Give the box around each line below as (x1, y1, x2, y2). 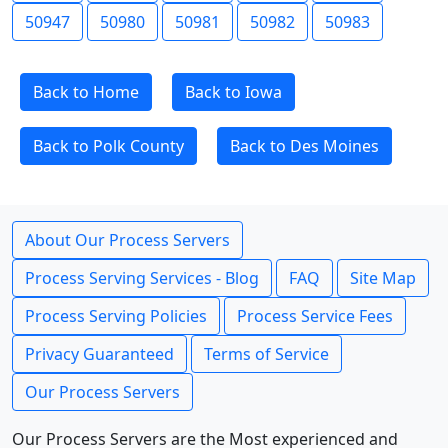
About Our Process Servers (25, 229, 230, 251)
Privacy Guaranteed (25, 343, 174, 365)
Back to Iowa (185, 81, 282, 103)
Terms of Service (204, 343, 329, 365)
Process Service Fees (237, 305, 393, 327)
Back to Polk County (33, 135, 184, 157)
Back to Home (33, 81, 139, 103)
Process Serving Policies (25, 305, 207, 327)
